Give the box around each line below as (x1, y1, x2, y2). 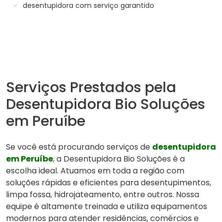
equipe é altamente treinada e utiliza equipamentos (6, 201, 207, 213)
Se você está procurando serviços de (6, 141, 152, 153)
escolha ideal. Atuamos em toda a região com (6, 165, 184, 177)
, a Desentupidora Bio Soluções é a (53, 153, 185, 165)
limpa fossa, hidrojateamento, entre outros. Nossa (6, 189, 199, 201)
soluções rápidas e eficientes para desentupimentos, (6, 177, 211, 189)
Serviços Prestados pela (6, 77, 176, 98)
